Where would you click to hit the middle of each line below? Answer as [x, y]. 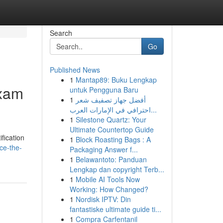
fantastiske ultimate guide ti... [115, 209]
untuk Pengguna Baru [104, 90]
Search [61, 33]
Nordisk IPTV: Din [103, 199]
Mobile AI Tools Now [108, 179]
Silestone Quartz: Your [111, 119]
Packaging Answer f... [104, 149]
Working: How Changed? [109, 189]
